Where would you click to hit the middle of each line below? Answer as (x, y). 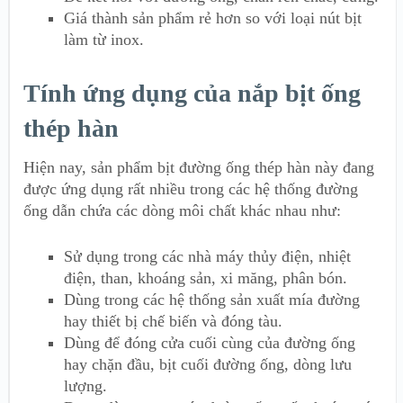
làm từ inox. (104, 40)
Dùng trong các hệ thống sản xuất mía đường (212, 300)
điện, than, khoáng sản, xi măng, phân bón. (206, 278)
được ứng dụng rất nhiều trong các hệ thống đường (191, 189)
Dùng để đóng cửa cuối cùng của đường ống (210, 343)
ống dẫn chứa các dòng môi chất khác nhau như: (182, 211)
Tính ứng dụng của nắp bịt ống (192, 94)
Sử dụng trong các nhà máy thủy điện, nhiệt (207, 257)
